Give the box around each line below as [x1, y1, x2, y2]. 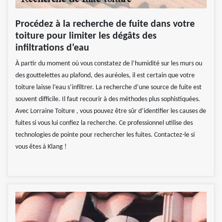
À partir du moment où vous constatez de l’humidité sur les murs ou [15, 59, 202, 67]
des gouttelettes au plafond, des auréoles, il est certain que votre [15, 71, 195, 79]
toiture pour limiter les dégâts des [15, 31, 157, 41]
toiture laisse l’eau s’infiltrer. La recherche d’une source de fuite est [15, 83, 202, 91]
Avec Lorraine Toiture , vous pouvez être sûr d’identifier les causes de [15, 107, 206, 115]
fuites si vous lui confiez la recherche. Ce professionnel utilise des [15, 119, 193, 127]
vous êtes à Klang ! [15, 143, 67, 151]
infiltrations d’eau [15, 43, 89, 53]
